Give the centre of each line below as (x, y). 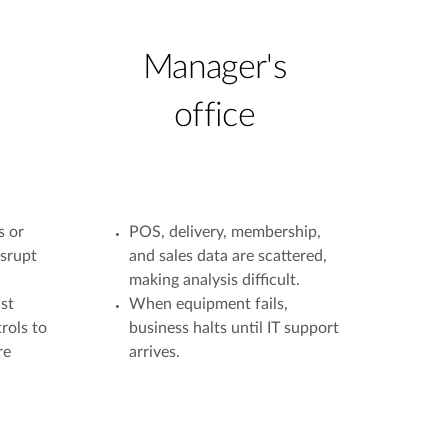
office (214, 116)
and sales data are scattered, (228, 256)
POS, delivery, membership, (225, 232)
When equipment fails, (208, 304)
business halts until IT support (234, 328)
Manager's (214, 68)
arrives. (154, 352)
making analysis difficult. (214, 280)
